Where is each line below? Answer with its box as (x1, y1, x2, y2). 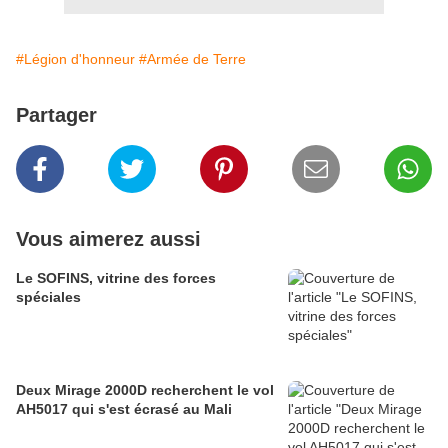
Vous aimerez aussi (16, 228, 201, 251)
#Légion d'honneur (16, 51, 135, 68)
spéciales (16, 289, 81, 306)
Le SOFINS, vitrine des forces (16, 270, 216, 287)
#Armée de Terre (139, 51, 246, 68)
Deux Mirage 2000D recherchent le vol (16, 382, 274, 399)
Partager (16, 104, 97, 127)
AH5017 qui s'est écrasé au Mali (16, 401, 232, 418)
